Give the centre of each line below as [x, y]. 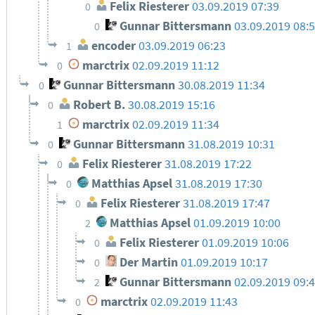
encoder [112, 45]
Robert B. [97, 104]
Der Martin [147, 262]
